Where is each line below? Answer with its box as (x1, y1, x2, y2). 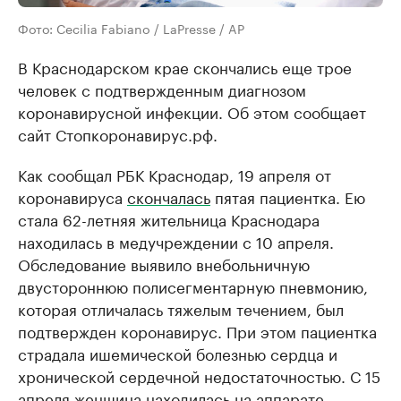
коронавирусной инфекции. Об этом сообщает (18, 99, 366, 124)
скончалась (127, 184, 210, 209)
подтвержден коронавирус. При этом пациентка (18, 319, 377, 343)
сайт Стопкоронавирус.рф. (18, 122, 218, 146)
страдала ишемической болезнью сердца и (18, 341, 337, 365)
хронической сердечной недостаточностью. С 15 (18, 363, 380, 388)
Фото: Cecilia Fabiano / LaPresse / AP (18, 18, 244, 38)
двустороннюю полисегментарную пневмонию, (18, 274, 368, 298)
